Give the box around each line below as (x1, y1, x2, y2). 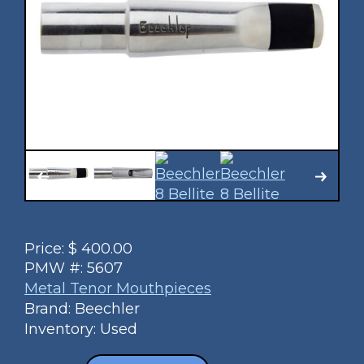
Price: (24, 239, 68, 258)
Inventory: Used (24, 319, 137, 338)
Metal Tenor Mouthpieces (24, 279, 211, 297)
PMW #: (24, 258, 87, 277)
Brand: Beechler (24, 299, 140, 318)
